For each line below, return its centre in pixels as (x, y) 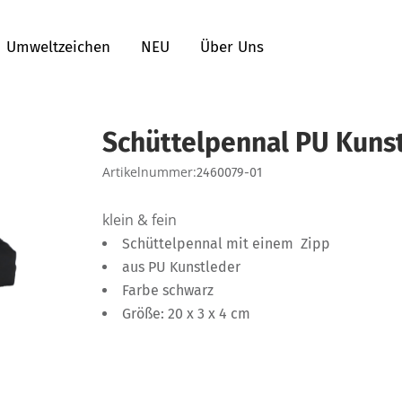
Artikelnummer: (149, 172)
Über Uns (232, 47)
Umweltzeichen (58, 47)
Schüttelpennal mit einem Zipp (226, 243)
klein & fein (140, 219)
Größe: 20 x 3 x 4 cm (186, 313)
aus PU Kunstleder (181, 267)
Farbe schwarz (168, 290)
